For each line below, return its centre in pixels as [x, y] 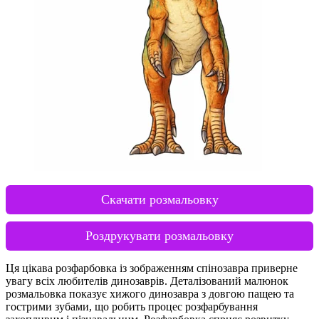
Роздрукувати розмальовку [159, 235]
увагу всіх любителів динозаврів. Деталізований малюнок [147, 281]
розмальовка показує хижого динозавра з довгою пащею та [150, 293]
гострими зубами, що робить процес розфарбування [132, 306]
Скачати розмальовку [159, 199]
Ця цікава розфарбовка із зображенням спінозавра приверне [152, 268]
